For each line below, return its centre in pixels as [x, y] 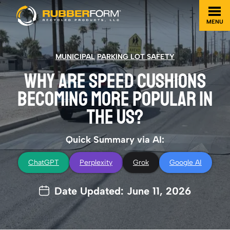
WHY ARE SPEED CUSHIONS [115, 81]
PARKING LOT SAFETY [136, 57]
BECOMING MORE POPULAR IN [115, 99]
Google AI [186, 162]
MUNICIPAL [75, 57]
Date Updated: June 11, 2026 [123, 191]
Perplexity [96, 162]
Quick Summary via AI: [115, 140]
